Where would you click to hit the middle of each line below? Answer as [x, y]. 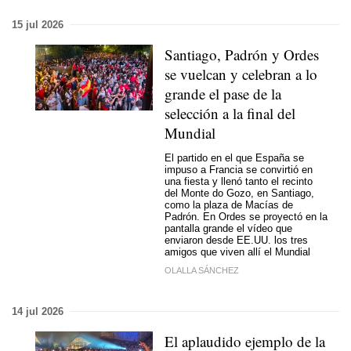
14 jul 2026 [38, 311]
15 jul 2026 [38, 24]
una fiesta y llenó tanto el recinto [239, 182]
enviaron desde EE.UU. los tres [236, 241]
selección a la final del [230, 113]
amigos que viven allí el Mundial [237, 252]
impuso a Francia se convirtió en [239, 170]
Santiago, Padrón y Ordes [242, 54]
